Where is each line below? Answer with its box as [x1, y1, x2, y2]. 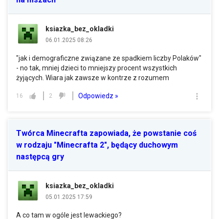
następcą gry [16, 152, 64, 161]
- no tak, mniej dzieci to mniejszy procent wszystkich [16, 64, 177, 72]
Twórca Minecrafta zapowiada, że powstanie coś [16, 129, 197, 138]
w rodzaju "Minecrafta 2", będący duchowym [16, 140, 178, 150]
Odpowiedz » [78, 91, 118, 100]
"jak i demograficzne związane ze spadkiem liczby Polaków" [16, 54, 201, 62]
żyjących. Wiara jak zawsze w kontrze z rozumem [16, 74, 169, 82]
